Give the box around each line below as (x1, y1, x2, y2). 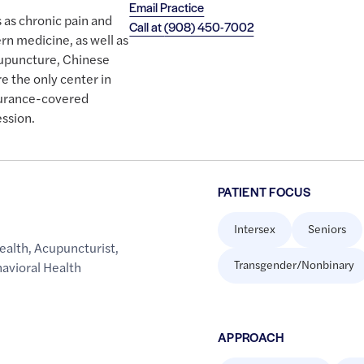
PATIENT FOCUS (217, 183, 311, 201)
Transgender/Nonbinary (233, 256, 354, 273)
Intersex (233, 220, 275, 237)
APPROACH (217, 328, 284, 346)
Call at (129, 18, 165, 36)
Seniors (307, 220, 346, 237)
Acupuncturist (34, 238, 116, 258)
